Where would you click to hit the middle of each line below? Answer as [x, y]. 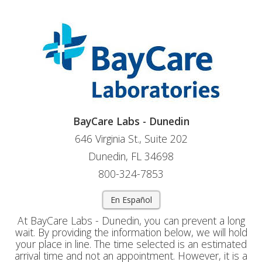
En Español [131, 200]
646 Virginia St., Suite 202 [131, 139]
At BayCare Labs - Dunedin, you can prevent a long [131, 220]
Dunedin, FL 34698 [131, 156]
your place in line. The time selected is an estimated [131, 244]
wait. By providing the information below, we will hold [131, 232]
